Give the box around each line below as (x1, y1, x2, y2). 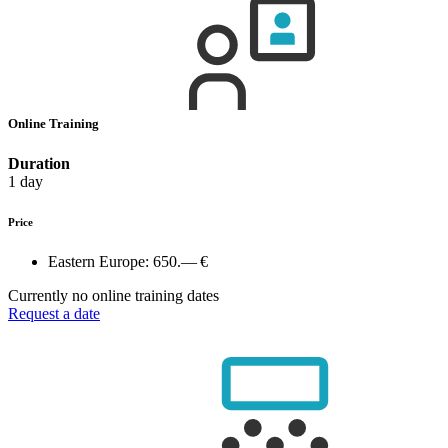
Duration (8, 154, 70, 172)
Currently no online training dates (8, 286, 219, 304)
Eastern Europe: (48, 252, 153, 270)
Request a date (8, 304, 100, 322)
